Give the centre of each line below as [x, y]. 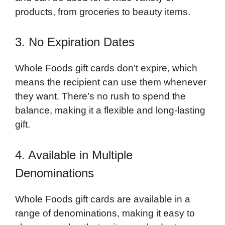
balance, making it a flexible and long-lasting [110, 110]
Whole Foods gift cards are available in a [103, 199]
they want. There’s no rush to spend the [100, 96]
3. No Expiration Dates [75, 42]
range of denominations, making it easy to [105, 213]
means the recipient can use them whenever [111, 82]
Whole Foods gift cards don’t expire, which [106, 68]
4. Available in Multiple [74, 155]
